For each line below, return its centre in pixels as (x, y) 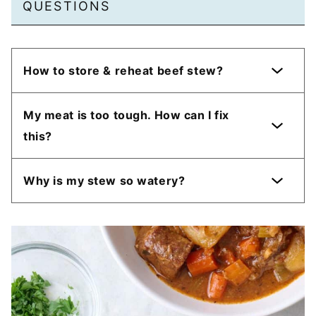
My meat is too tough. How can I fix (126, 115)
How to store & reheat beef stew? (123, 71)
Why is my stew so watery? (104, 181)
